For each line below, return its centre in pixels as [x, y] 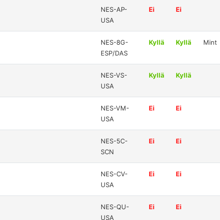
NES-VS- [114, 75]
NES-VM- [115, 108]
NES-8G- [115, 42]
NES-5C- [114, 141]
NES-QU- [115, 206]
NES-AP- [114, 9]
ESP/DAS [114, 53]
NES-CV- [114, 174]
